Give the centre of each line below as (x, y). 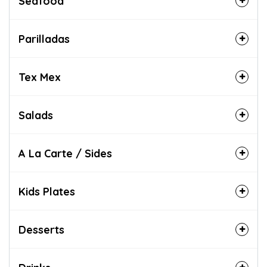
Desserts (41, 230)
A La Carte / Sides (65, 153)
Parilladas (44, 39)
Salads (36, 115)
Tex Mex (40, 77)
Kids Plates (47, 192)
